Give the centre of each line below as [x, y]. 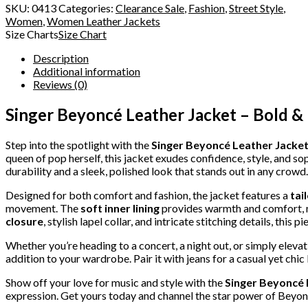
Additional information [87, 71]
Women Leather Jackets [103, 21]
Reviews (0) [60, 84]
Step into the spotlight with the [78, 144]
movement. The [43, 208]
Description [61, 58]
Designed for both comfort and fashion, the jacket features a [148, 195]
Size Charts [32, 34]
